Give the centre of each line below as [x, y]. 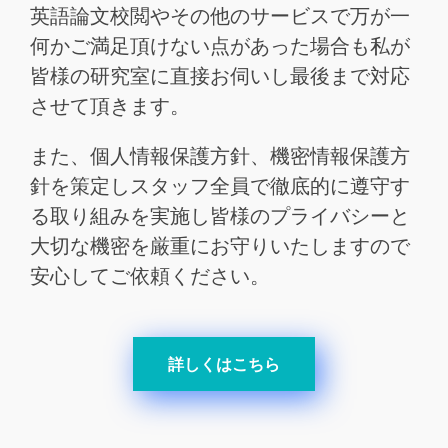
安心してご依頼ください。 [150, 275]
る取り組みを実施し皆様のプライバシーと [220, 215]
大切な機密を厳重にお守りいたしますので [220, 245]
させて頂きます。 [110, 105]
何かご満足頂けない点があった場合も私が [220, 45]
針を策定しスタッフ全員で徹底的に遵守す [220, 185]
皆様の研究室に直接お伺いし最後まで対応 [220, 75]
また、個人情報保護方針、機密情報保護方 [220, 155]
